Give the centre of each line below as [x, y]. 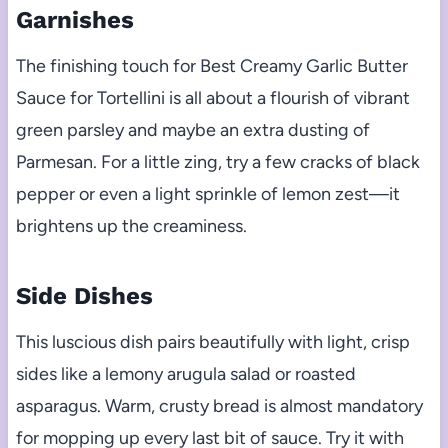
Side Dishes [84, 295]
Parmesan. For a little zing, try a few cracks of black [217, 161]
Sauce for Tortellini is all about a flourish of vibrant [212, 97]
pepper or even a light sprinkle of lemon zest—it [207, 193]
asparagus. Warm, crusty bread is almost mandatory [219, 405]
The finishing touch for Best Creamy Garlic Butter [211, 65]
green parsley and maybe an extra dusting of [192, 129]
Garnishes [74, 19]
